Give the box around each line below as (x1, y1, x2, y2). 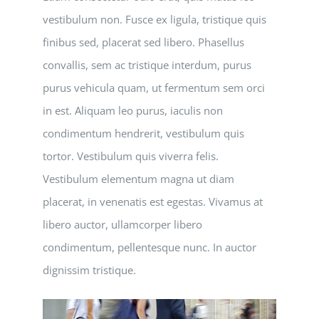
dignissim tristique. (43, 263, 136, 278)
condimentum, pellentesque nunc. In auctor (43, 240, 256, 255)
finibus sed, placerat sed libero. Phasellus (43, 35, 244, 50)
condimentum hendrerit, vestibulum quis (43, 126, 244, 141)
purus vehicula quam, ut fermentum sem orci (43, 80, 265, 95)
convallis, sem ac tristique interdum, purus (43, 58, 251, 73)
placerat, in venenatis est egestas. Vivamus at (43, 194, 263, 209)
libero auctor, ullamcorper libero (43, 217, 202, 232)
